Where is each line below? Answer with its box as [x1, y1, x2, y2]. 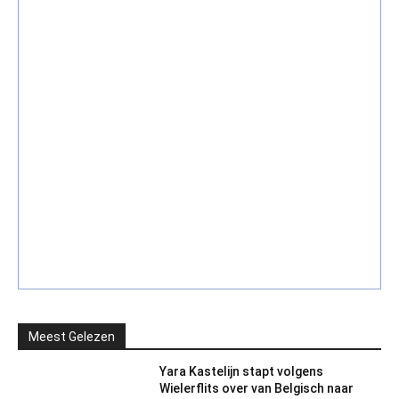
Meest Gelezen [28, 329, 115, 344]
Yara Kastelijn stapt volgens [159, 363, 323, 379]
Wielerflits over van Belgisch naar [159, 380, 354, 395]
